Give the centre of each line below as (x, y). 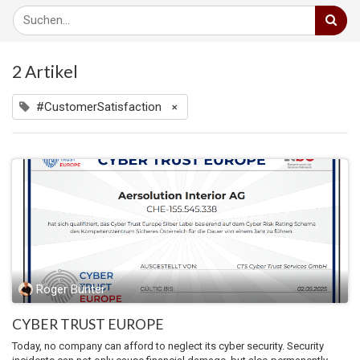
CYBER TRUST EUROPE (88, 325)
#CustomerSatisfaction (99, 106)
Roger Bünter (71, 289)
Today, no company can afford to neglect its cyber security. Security (168, 346)
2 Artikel (45, 71)
